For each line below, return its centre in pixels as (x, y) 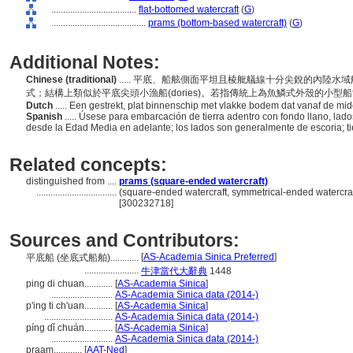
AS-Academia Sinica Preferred (209, 257)
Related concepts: (88, 165)
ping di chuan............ (71, 284)
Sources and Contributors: (124, 240)
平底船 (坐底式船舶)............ (84, 258)
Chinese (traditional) (72, 80)
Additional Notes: (85, 62)
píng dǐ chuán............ (71, 328)
